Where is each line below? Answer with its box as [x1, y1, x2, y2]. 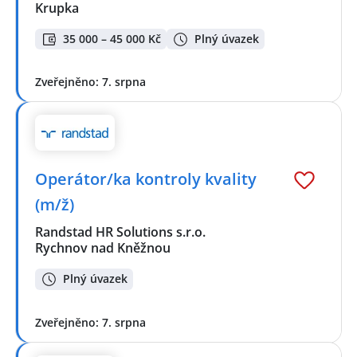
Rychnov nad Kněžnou [35, 238, 171, 257]
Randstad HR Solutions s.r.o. [35, 222, 207, 241]
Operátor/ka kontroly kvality [35, 167, 257, 190]
